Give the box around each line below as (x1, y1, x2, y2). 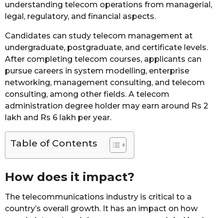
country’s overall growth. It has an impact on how (5, 203, 198, 213)
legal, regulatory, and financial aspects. (5, 11, 156, 21)
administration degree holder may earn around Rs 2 (5, 101, 208, 110)
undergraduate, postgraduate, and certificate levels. (5, 42, 208, 52)
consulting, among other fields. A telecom (5, 89, 169, 99)
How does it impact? (5, 169, 134, 184)
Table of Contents (10, 137, 97, 149)
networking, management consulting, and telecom (5, 77, 205, 87)
